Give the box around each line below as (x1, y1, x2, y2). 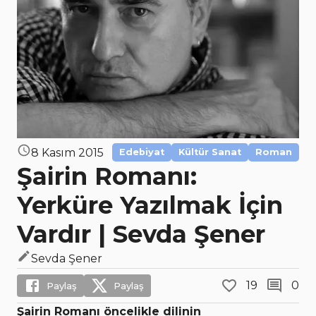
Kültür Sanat (178, 147, 241, 158)
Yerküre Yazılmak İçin (17, 190, 283, 221)
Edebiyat (119, 147, 164, 158)
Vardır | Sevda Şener (17, 219, 265, 250)
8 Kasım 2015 (31, 145, 104, 159)
